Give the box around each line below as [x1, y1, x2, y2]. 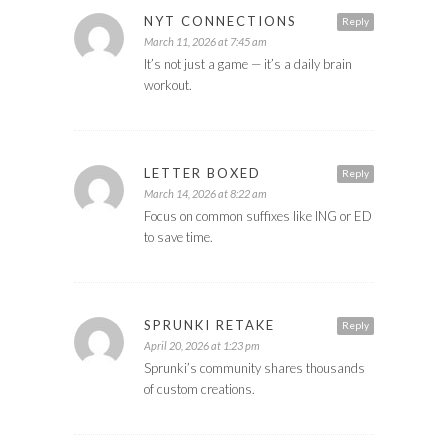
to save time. [144, 229, 213, 246]
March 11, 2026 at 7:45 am [144, 35, 267, 49]
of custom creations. [144, 381, 255, 398]
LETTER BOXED [144, 165, 261, 182]
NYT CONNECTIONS [144, 13, 297, 30]
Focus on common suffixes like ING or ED [144, 208, 372, 225]
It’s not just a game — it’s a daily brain [144, 56, 352, 73]
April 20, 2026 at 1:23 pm [144, 339, 260, 353]
